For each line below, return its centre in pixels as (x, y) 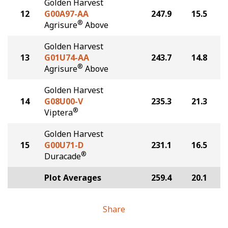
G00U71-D (64, 145)
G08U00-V (64, 101)
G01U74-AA (67, 58)
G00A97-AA (66, 14)
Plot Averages (73, 178)
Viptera (59, 112)
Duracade (63, 156)
